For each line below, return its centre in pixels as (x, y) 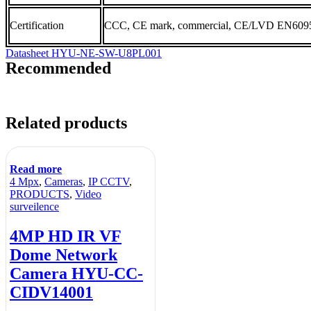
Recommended (58, 68)
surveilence (34, 206)
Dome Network (64, 254)
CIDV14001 (51, 292)
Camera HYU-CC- (76, 273)
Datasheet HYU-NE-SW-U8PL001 (84, 53)
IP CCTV (109, 181)
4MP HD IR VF (66, 236)
